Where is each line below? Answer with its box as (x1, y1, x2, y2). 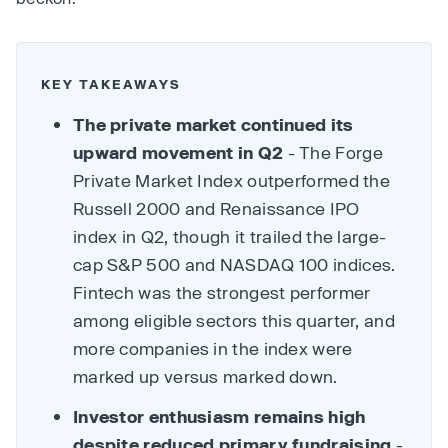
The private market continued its (73, 114, 354, 134)
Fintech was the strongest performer (73, 282, 371, 302)
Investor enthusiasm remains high (73, 406, 366, 426)
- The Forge (283, 142, 383, 162)
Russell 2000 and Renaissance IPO (73, 198, 360, 218)
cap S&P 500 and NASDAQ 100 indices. (73, 254, 396, 274)
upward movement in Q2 (73, 142, 284, 162)
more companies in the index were (73, 338, 353, 358)
